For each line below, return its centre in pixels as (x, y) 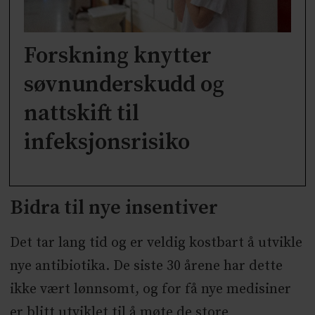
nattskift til (82, 114)
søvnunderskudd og (124, 85)
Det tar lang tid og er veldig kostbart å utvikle (156, 243)
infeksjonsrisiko (107, 142)
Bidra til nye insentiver (114, 207)
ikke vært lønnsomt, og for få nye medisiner (150, 289)
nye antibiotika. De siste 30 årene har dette (146, 266)
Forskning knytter (118, 56)
